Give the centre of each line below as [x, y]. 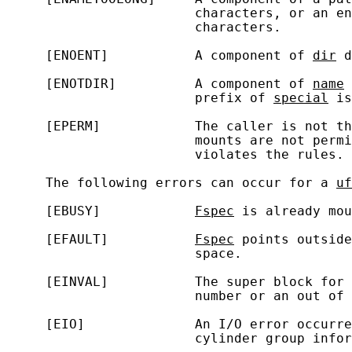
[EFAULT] [101, 239]
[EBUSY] [101, 211]
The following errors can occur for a [171, 183]
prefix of [140, 98]
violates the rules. [175, 154]
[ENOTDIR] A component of [159, 84]
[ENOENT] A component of [159, 55]
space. [124, 253]
